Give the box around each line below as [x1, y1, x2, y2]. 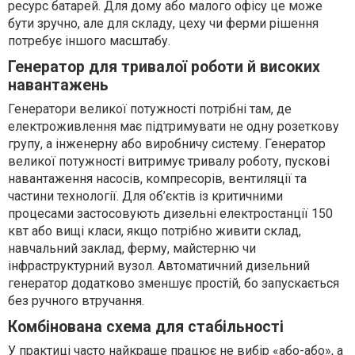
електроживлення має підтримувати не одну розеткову [8, 118, 339, 134]
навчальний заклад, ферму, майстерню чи [8, 240, 256, 256]
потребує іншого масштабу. [8, 32, 170, 48]
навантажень [8, 75, 109, 94]
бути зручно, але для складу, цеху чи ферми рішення [8, 15, 319, 31]
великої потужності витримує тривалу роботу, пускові [8, 153, 330, 169]
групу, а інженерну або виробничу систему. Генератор [8, 136, 326, 151]
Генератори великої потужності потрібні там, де [8, 101, 292, 116]
